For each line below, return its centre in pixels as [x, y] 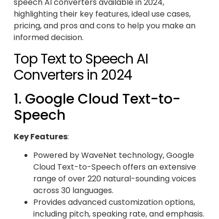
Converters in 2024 [73, 75]
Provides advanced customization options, [114, 202]
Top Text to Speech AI [81, 59]
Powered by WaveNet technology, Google [114, 155]
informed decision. [49, 38]
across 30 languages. [73, 191]
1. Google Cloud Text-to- [97, 99]
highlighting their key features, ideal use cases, [102, 14]
